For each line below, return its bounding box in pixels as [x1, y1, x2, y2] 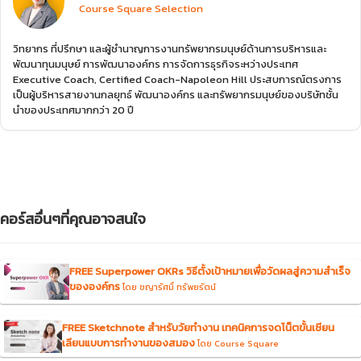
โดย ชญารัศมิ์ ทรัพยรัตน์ [122, 280, 216, 293]
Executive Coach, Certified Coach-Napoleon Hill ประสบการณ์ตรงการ [13, 72, 342, 87]
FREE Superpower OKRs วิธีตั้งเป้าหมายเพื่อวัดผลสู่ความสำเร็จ [68, 263, 351, 279]
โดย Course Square [197, 337, 279, 351]
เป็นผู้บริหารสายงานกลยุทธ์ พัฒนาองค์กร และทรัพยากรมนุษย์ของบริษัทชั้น [13, 87, 338, 102]
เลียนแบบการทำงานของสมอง [62, 335, 195, 351]
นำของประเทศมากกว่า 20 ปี [13, 102, 134, 118]
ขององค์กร [68, 279, 120, 294]
